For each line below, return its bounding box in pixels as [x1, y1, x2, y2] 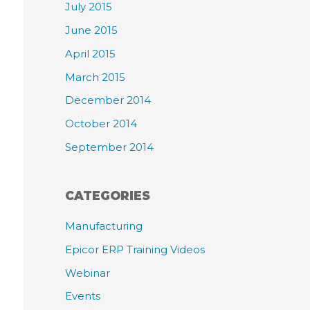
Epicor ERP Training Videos [65, 242, 205, 256]
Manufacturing [65, 219, 143, 233]
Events [65, 289, 100, 303]
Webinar [65, 266, 110, 280]
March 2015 [65, 70, 125, 84]
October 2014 [65, 117, 137, 131]
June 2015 [65, 24, 118, 37]
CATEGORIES [65, 188, 150, 203]
